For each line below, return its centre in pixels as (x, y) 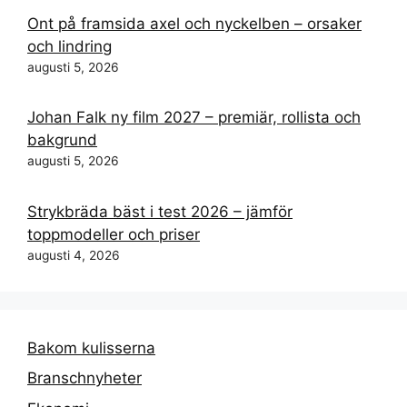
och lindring (69, 46)
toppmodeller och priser (114, 234)
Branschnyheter (84, 378)
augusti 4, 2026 (74, 255)
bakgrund (62, 140)
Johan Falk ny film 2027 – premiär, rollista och (194, 118)
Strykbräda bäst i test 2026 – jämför (160, 211)
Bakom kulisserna (91, 347)
